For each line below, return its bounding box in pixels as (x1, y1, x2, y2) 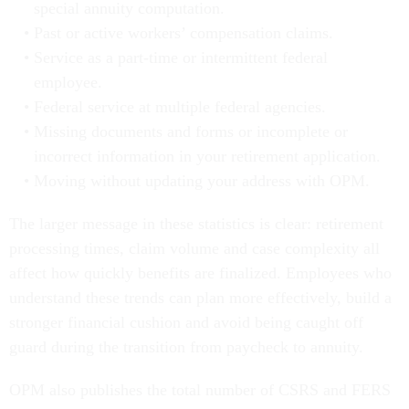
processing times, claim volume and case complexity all (9, 239, 380, 258)
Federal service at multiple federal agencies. (33, 98, 326, 117)
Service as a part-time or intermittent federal (33, 48, 328, 68)
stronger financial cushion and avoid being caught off (9, 313, 363, 332)
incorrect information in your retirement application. (33, 147, 381, 166)
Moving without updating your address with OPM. (33, 172, 370, 191)
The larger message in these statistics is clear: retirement (9, 215, 383, 234)
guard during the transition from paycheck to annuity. (9, 338, 363, 357)
